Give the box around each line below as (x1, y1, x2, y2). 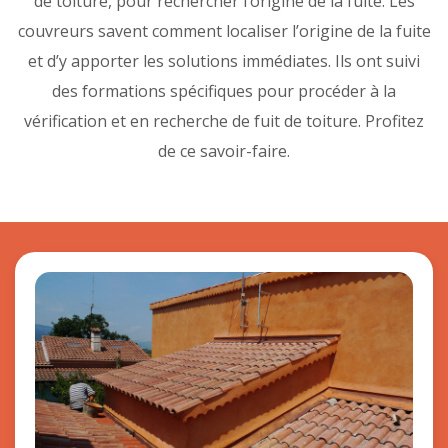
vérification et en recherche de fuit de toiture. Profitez (24, 109, 424, 132)
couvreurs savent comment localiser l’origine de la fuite (17, 19, 431, 42)
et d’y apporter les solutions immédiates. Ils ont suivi (28, 49, 420, 72)
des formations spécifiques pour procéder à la (52, 79, 396, 102)
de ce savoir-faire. (158, 139, 290, 162)
